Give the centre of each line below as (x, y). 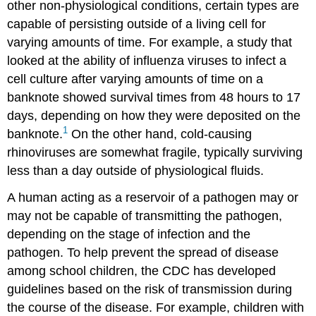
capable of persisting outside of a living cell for (137, 24)
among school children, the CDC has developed (142, 271)
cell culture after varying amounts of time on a (135, 79)
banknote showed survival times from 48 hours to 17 (154, 97)
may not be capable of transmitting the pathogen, (145, 216)
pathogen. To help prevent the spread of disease (143, 253)
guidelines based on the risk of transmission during (150, 290)
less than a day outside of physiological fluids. (136, 170)
